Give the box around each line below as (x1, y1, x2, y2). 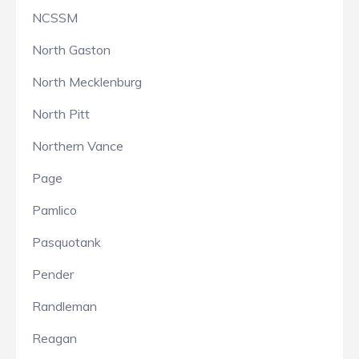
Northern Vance (32, 138, 123, 155)
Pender (32, 266, 74, 283)
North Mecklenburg (32, 74, 142, 91)
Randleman (32, 298, 97, 315)
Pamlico (32, 202, 77, 219)
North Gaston (32, 42, 111, 58)
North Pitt (32, 106, 90, 123)
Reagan (32, 330, 77, 347)
